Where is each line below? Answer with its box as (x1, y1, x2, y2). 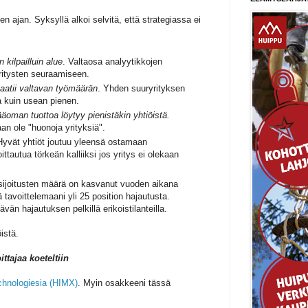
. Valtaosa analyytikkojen (63, 56, 162, 67)
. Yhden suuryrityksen (98, 82, 185, 93)
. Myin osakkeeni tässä (78, 278, 170, 289)
